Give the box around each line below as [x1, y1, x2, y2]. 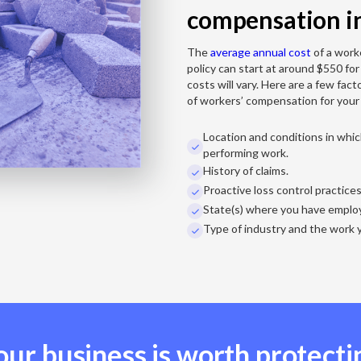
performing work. [203, 146, 288, 160]
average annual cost [210, 45, 311, 60]
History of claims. [203, 164, 288, 178]
